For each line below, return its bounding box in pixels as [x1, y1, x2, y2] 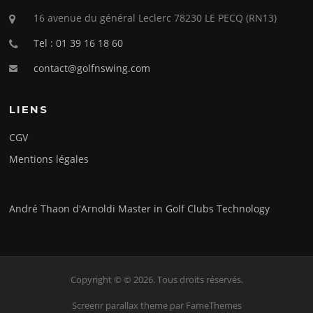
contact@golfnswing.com [34, 61, 151, 75]
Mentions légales [9, 152, 89, 166]
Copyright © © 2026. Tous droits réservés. [70, 273, 243, 286]
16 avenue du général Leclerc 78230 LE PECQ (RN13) [34, 10, 277, 24]
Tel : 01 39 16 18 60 [34, 36, 124, 50]
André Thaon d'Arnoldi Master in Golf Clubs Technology [9, 201, 270, 215]
